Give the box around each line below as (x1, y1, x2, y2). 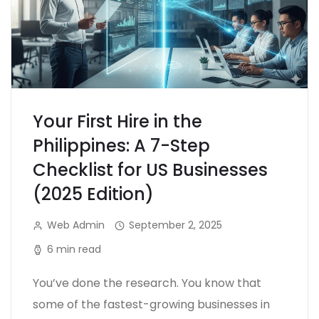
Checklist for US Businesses (33, 157, 268, 182)
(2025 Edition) (33, 182, 154, 206)
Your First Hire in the (33, 109, 202, 133)
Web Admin (47, 217, 105, 232)
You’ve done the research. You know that (33, 274, 261, 291)
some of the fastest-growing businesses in (33, 296, 270, 313)
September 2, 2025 (129, 217, 222, 232)
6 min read (47, 241, 101, 256)
